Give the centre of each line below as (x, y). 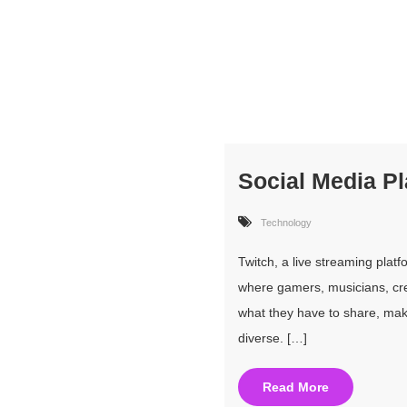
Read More (296, 387)
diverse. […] (273, 338)
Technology (286, 223)
